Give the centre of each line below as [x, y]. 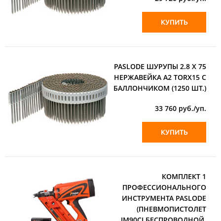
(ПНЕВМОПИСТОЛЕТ [171, 209]
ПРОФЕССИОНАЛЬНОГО [164, 187]
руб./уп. [191, 108]
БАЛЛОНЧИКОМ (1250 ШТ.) [160, 88]
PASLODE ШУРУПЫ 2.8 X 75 [160, 66]
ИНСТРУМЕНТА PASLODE [164, 198]
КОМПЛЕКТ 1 [184, 176]
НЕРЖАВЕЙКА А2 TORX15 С [160, 77]
